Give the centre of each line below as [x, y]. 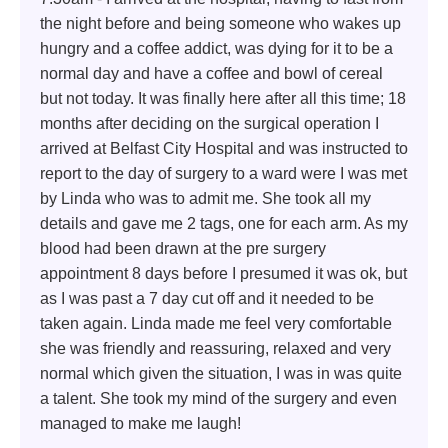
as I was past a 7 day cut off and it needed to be [207, 298]
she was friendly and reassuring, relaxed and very [215, 348]
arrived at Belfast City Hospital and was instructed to [224, 148]
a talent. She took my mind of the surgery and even [218, 398]
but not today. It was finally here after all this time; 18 [223, 98]
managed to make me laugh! [140, 423]
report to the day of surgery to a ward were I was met [223, 173]
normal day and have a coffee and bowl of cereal [211, 73]
